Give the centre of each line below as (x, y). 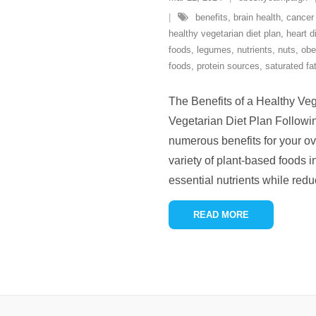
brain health (257, 17)
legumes (214, 50)
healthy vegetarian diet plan (225, 34)
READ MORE (221, 215)
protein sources (228, 66)
